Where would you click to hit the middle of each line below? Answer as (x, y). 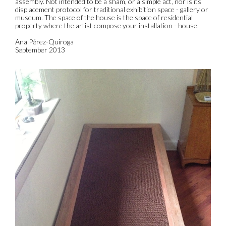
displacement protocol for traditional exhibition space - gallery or (112, 9)
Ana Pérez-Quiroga (44, 41)
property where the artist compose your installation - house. (107, 25)
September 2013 (40, 49)
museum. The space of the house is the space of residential (104, 17)
